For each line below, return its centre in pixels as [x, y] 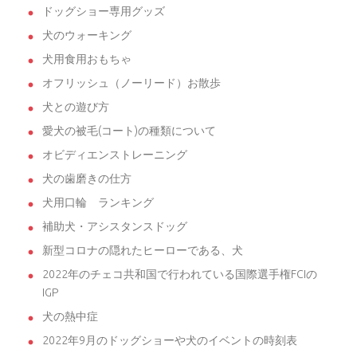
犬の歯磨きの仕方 [87, 178]
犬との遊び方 [76, 106]
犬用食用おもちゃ [87, 59]
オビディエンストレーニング [115, 154]
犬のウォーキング [87, 35]
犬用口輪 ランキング [98, 202]
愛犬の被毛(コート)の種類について [129, 130]
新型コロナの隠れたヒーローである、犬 [143, 250]
